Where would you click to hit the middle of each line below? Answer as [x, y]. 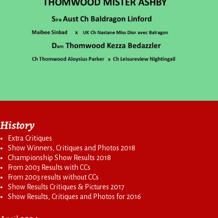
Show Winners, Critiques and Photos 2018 [72, 148]
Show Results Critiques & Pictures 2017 [66, 187]
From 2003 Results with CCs [49, 168]
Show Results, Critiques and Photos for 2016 [74, 197]
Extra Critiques [30, 138]
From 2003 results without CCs [53, 177]
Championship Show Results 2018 [59, 158]
